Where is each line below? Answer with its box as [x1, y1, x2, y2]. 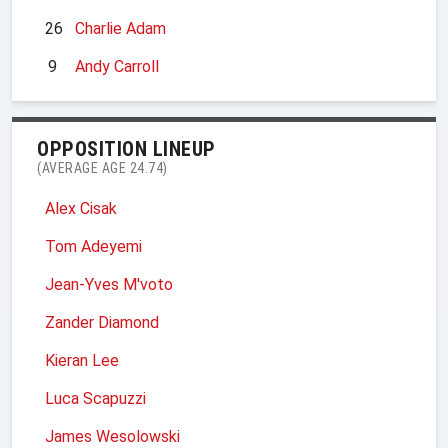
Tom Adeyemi [45, 236, 142, 256]
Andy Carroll [75, 56, 159, 76]
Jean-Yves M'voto [45, 274, 173, 294]
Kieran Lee [45, 350, 119, 370]
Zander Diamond [45, 312, 159, 332]
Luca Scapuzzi [45, 388, 146, 408]
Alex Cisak [45, 198, 117, 218]
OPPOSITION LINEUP [37, 136, 216, 161]
